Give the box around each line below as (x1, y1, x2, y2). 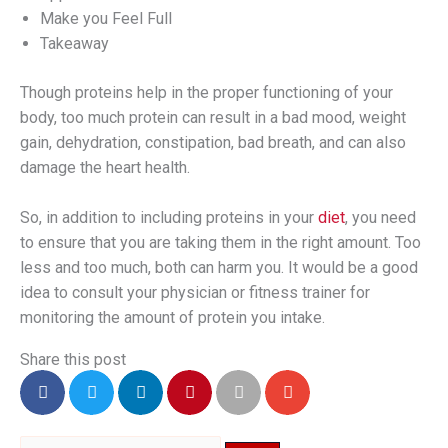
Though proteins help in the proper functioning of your (20, 82, 393, 102)
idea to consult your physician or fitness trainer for (20, 282, 370, 302)
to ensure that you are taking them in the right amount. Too (20, 232, 421, 252)
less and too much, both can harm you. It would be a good (20, 257, 418, 277)
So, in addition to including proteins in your (20, 207, 318, 227)
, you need (345, 207, 416, 227)
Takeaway (40, 33, 109, 53)
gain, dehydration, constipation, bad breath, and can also (20, 132, 406, 152)
